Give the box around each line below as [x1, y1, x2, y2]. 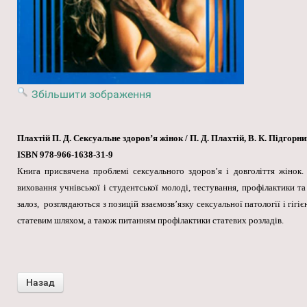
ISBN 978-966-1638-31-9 [17, 149, 113, 160]
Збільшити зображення [32, 87, 151, 101]
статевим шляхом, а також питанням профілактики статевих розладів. [17, 214, 284, 225]
